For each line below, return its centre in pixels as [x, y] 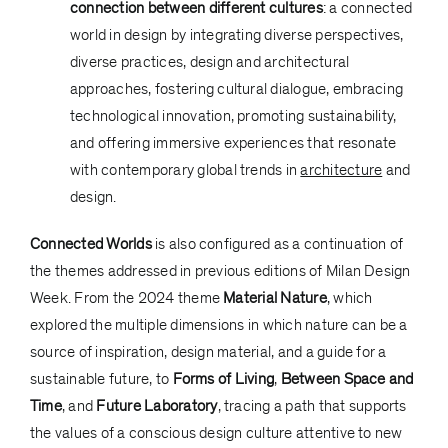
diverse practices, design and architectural [209, 61]
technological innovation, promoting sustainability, [233, 115]
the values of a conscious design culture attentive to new [216, 432]
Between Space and [347, 378]
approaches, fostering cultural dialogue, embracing [236, 88]
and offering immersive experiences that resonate [233, 142]
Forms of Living [223, 378]
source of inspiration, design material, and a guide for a [208, 351]
